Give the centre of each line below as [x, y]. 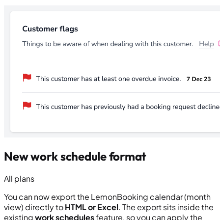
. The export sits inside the [166, 207]
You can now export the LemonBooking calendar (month [107, 197]
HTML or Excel [92, 207]
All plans [19, 179]
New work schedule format [75, 156]
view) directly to [34, 207]
